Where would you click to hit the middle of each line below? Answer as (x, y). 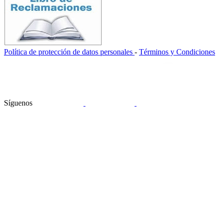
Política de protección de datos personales (69, 52)
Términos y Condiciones (177, 52)
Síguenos (19, 103)
